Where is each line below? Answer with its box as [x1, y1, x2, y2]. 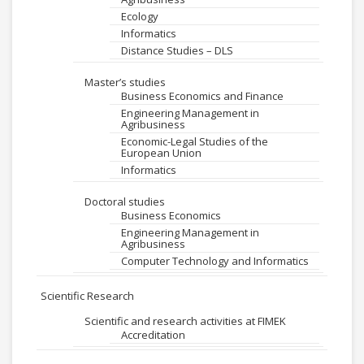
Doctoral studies [84, 194, 165, 209]
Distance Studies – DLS [121, 43, 233, 58]
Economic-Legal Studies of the [121, 134, 268, 149]
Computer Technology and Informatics [121, 253, 309, 268]
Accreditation [121, 327, 185, 342]
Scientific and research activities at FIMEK [84, 314, 286, 328]
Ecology [121, 9, 158, 24]
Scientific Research [41, 288, 134, 303]
